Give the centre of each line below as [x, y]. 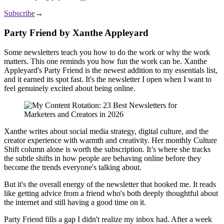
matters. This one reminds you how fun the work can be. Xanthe [105, 61]
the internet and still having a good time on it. [75, 202]
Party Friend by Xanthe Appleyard [76, 33]
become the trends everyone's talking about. [73, 167]
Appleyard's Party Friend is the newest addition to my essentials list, [111, 70]
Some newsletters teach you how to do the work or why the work [107, 52]
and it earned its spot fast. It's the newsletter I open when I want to [108, 79]
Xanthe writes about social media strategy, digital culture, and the [106, 131]
